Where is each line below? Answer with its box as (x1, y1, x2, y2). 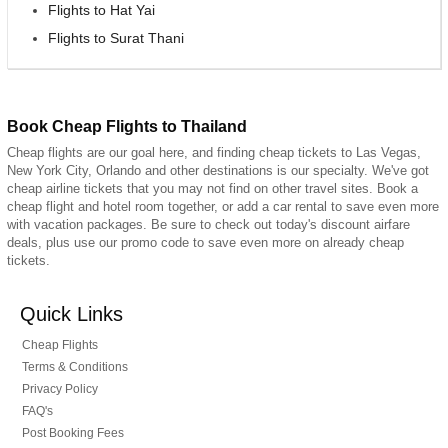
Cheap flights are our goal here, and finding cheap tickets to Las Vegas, (7, 144, 421, 160)
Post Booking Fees (22, 425, 124, 440)
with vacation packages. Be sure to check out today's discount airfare (7, 216, 410, 232)
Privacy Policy (22, 381, 98, 396)
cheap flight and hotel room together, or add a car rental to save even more (7, 198, 439, 214)
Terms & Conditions (22, 359, 128, 374)
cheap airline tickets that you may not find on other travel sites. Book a (7, 180, 418, 196)
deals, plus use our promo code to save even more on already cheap (7, 234, 404, 250)
